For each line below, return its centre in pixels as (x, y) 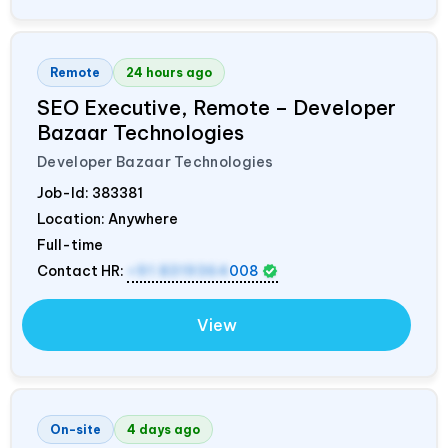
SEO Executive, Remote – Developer (216, 107)
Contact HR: (82, 270)
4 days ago (163, 429)
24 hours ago (169, 72)
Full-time (70, 244)
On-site (75, 429)
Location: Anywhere (107, 218)
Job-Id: (64, 192)
